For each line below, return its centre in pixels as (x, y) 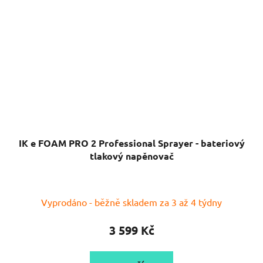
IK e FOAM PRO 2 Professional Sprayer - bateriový (131, 143)
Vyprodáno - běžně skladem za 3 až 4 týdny (131, 202)
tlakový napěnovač (131, 156)
